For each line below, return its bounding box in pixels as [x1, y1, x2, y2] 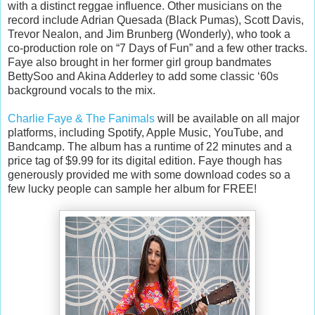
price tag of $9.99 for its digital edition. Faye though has [8, 154, 282, 167]
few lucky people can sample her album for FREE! [8, 182, 259, 195]
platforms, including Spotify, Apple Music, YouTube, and [8, 126, 283, 139]
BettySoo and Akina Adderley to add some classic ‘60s [8, 70, 278, 82]
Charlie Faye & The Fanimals [8, 112, 155, 124]
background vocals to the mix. [8, 84, 155, 96]
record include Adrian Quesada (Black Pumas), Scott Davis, [8, 13, 304, 26]
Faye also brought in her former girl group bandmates [8, 56, 271, 68]
